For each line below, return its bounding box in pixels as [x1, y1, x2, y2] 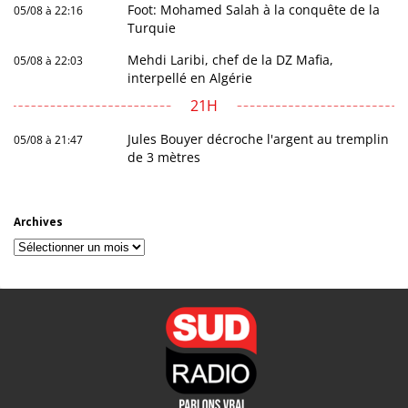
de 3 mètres [127, 148, 201, 167]
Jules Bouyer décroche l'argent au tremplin [127, 130, 390, 148]
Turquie [127, 19, 177, 37]
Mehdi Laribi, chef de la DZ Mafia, [127, 51, 334, 69]
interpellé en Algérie [127, 69, 253, 87]
